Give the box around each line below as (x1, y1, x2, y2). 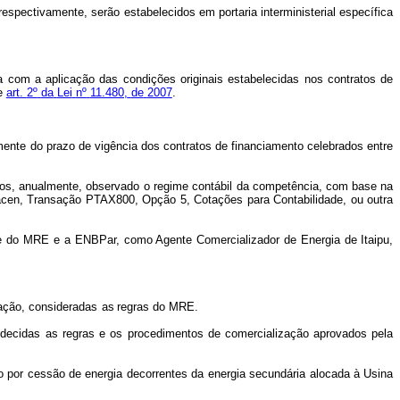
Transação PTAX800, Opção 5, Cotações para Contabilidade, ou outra (27, 193, 394, 206)
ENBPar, (74, 233, 120, 246)
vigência (94, 139, 137, 153)
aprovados (313, 327, 368, 340)
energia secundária (207, 367, 306, 380)
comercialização (225, 327, 310, 340)
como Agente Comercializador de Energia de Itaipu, (123, 233, 394, 246)
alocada (309, 367, 350, 380)
